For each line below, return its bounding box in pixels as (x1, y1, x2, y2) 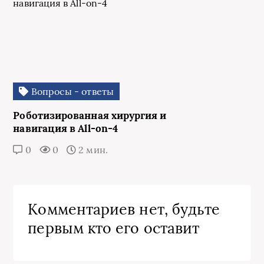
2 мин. (76, 144, 108, 156)
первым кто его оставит (28, 219, 200, 238)
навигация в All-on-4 (13, 122, 118, 136)
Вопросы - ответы (28, 85, 114, 98)
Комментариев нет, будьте (28, 200, 220, 219)
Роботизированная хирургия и (13, 109, 167, 123)
